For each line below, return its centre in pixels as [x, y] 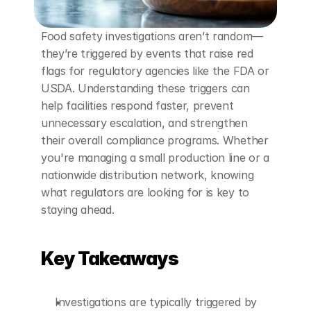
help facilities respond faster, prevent [137, 106]
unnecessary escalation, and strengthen [144, 123]
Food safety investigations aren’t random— [152, 36]
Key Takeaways [110, 259]
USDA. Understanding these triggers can [145, 88]
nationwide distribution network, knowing [148, 175]
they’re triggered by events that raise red [147, 53]
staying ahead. [78, 210]
